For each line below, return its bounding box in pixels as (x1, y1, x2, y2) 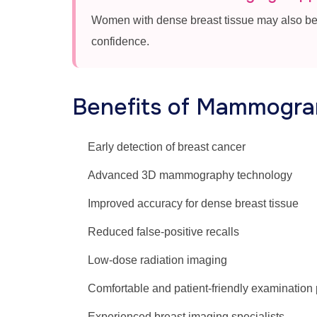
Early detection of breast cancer (88, 141, 246, 153)
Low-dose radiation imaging (88, 254, 227, 266)
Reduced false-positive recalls (88, 226, 239, 238)
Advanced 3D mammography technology (88, 169, 292, 181)
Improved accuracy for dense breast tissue (88, 197, 299, 209)
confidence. (91, 35, 149, 47)
